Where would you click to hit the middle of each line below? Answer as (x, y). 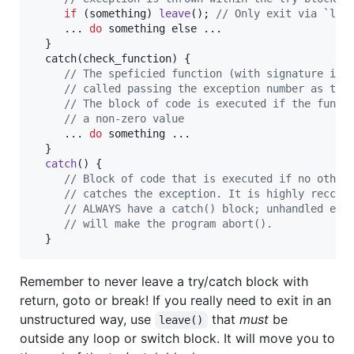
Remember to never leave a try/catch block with (164, 282)
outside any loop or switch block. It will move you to (177, 339)
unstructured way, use (87, 320)
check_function (127, 59)
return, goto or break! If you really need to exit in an (175, 301)
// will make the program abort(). (168, 224)
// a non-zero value (124, 119)
